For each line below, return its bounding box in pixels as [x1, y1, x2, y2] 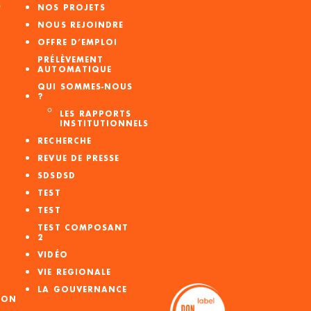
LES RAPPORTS [60, 109, 132, 119]
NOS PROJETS [37, 3, 106, 13]
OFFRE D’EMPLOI [37, 37, 118, 48]
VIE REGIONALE [37, 267, 112, 278]
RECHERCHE [37, 136, 92, 146]
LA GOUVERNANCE [37, 285, 128, 295]
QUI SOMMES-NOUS [37, 82, 133, 92]
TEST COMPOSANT [37, 223, 129, 233]
